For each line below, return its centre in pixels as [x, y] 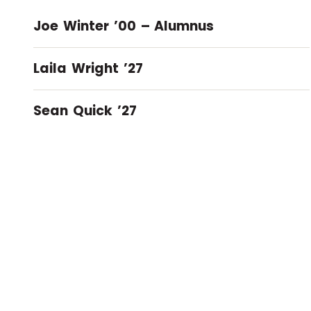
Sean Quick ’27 [85, 110]
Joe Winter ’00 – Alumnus [124, 26]
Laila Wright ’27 [88, 68]
